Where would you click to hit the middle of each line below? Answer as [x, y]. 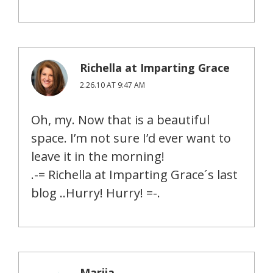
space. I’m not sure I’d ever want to [131, 138]
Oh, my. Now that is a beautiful [120, 120]
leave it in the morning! [98, 157]
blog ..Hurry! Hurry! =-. [96, 193]
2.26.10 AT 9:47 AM [112, 85]
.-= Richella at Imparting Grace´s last [134, 175]
